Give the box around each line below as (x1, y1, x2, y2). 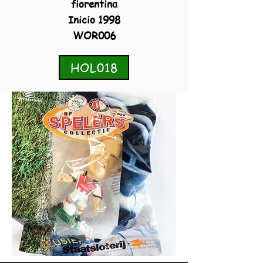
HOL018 (70, 59, 118, 76)
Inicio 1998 (68, 12, 120, 26)
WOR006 (72, 28, 116, 42)
